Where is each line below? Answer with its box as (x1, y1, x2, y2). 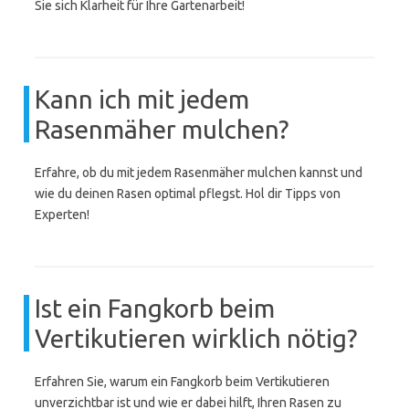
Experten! (35, 207, 89, 222)
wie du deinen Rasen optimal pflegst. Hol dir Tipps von (35, 186, 341, 201)
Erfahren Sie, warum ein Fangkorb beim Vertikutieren (35, 374, 330, 389)
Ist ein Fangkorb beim (35, 294, 275, 322)
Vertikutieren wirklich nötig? (35, 324, 357, 352)
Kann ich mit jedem (35, 85, 249, 113)
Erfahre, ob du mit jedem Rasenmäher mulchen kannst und (35, 165, 362, 180)
